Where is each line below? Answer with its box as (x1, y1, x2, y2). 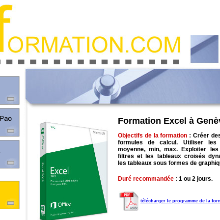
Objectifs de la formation (118, 132, 188, 139)
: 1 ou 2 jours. (175, 175, 213, 183)
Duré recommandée (118, 175, 175, 183)
